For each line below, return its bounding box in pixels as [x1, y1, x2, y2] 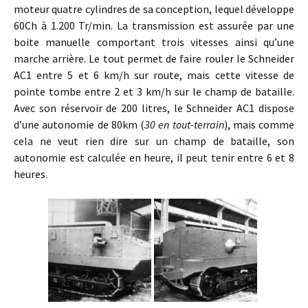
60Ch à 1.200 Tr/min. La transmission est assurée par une [14, 19, 294, 33]
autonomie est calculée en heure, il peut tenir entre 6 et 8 [14, 151, 294, 165]
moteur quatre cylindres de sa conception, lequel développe [14, 2, 294, 16]
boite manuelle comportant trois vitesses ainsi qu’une [14, 35, 294, 49]
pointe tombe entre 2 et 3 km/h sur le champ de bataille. [14, 85, 294, 99]
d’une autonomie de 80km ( [14, 118, 144, 132]
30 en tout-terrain [144, 118, 224, 132]
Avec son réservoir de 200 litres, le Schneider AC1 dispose [14, 101, 294, 115]
